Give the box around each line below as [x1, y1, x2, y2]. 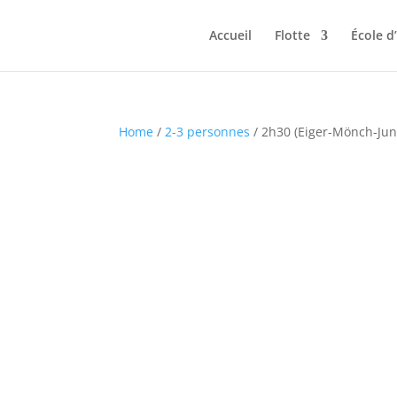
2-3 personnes [165, 123, 251, 140]
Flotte [274, 27, 310, 43]
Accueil [208, 27, 252, 43]
